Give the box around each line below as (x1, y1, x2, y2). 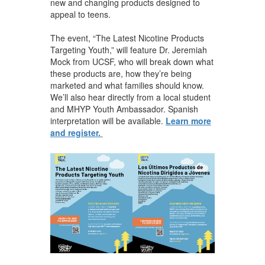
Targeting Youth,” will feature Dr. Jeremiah (50, 43, 207, 56)
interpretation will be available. (50, 114, 166, 127)
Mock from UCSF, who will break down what (50, 55, 214, 67)
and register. (50, 126, 103, 138)
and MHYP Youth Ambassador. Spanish (50, 102, 198, 115)
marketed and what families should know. (50, 79, 204, 91)
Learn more (165, 114, 211, 127)
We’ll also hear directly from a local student (50, 91, 211, 103)
